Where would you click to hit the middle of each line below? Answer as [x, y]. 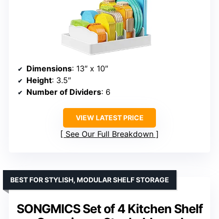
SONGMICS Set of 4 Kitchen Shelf [109, 209]
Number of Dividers [64, 92]
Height [39, 80]
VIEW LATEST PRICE [109, 118]
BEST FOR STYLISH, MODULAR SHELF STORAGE [90, 180]
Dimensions [49, 69]
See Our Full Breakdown [109, 134]
